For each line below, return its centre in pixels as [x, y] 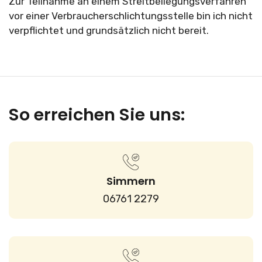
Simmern [131, 181]
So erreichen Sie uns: [97, 114]
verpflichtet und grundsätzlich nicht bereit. [109, 31]
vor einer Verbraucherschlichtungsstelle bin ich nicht [131, 16]
